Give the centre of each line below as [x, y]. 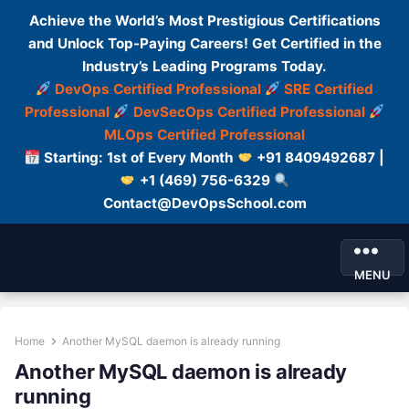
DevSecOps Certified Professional [249, 112]
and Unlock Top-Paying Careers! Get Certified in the [204, 43]
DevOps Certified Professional [158, 89]
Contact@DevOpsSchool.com [204, 203]
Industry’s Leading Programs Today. [204, 66]
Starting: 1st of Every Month [139, 157]
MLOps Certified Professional [204, 135]
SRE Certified [329, 89]
